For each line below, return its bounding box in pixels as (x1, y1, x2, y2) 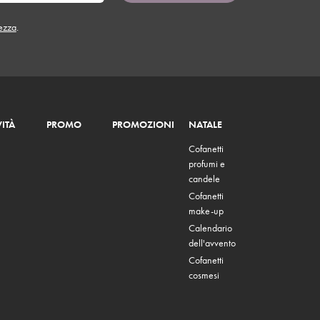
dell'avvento (188, 236, 236, 250)
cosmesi (188, 269, 219, 282)
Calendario (188, 221, 232, 235)
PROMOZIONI (111, 118, 174, 131)
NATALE (188, 118, 222, 131)
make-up (188, 204, 224, 218)
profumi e (188, 157, 225, 171)
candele (188, 172, 220, 186)
